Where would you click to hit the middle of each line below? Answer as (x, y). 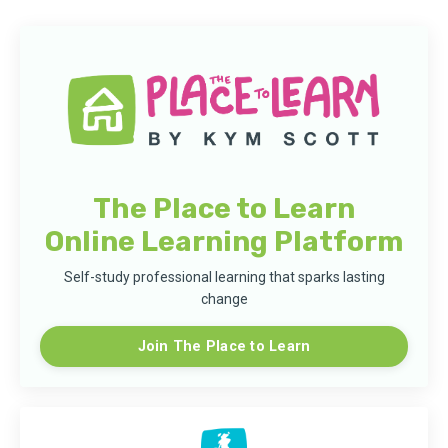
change (224, 298)
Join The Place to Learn (224, 346)
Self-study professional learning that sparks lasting (224, 276)
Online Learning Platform (224, 241)
